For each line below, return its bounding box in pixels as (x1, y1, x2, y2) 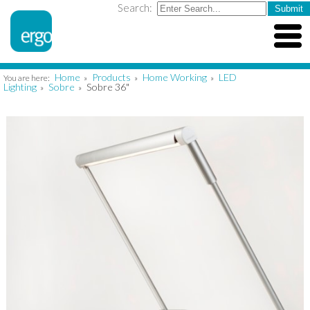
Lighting (3, 81, 37, 93)
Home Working (143, 71, 207, 83)
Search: (118, 1, 154, 14)
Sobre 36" (86, 81, 129, 93)
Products (92, 71, 131, 83)
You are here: (3, 73, 51, 83)
